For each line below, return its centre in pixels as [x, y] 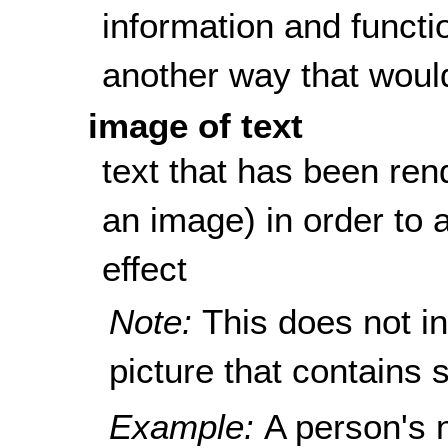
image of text [195, 126]
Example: [187, 426]
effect [144, 269]
